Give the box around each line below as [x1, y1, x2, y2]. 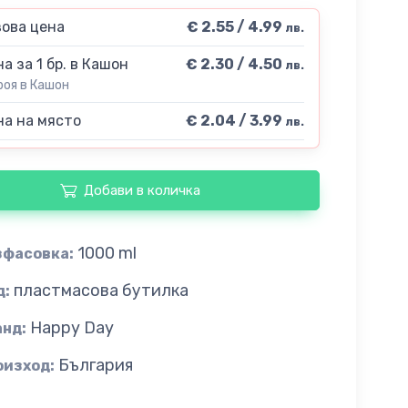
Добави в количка [83, 182, 200, 199]
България [57, 354, 133, 375]
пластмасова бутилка [13, 280, 189, 301]
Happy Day [29, 317, 114, 338]
